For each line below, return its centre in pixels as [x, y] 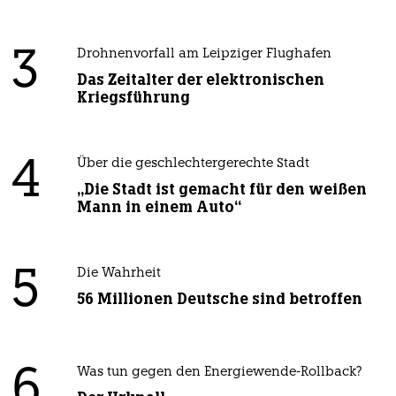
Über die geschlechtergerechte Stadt [193, 164]
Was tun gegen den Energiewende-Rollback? [219, 372]
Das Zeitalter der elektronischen [200, 79]
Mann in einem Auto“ [159, 206]
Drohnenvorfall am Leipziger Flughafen [204, 54]
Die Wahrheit [118, 273]
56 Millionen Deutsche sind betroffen [219, 298]
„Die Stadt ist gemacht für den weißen [221, 189]
